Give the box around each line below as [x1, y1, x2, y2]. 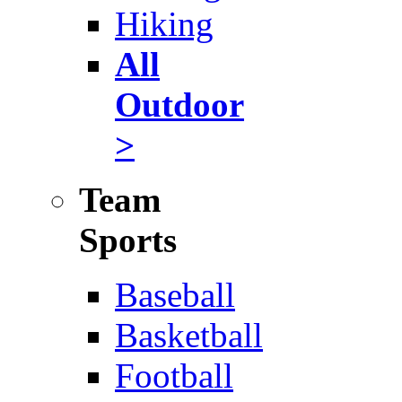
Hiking [115, 4, 214, 43]
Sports [79, 221, 177, 259]
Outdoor [115, 85, 244, 124]
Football [115, 356, 233, 395]
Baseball [115, 275, 235, 314]
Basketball [115, 316, 263, 354]
